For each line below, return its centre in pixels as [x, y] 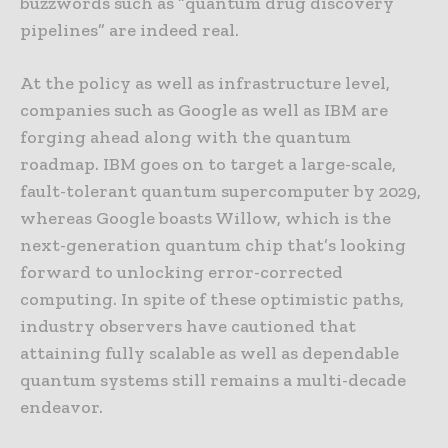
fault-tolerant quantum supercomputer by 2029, [220, 191]
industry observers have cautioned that [188, 326]
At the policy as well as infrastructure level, [205, 83]
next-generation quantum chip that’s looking [213, 245]
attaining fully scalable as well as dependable [209, 353]
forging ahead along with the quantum [185, 137]
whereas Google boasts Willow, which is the [205, 218]
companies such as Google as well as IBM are [204, 110]
